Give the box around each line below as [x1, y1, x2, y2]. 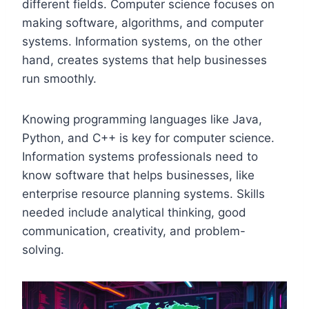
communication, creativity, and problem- [22, 223, 246, 238]
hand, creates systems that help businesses [22, 52, 267, 67]
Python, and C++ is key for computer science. [22, 130, 275, 145]
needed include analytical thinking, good [22, 205, 246, 219]
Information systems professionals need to [22, 149, 258, 163]
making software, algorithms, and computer [22, 15, 263, 30]
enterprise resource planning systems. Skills [22, 186, 265, 201]
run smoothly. [22, 71, 97, 86]
